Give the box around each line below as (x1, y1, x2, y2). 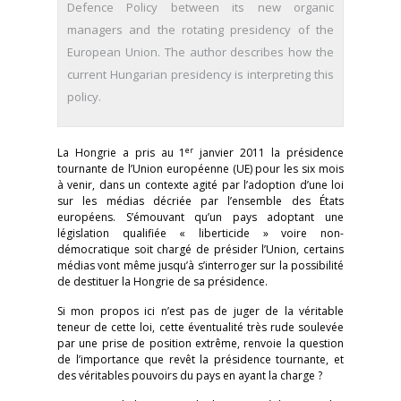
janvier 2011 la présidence (193, 145, 345, 160)
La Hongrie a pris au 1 (57, 145, 186, 160)
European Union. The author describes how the (67, 44, 334, 60)
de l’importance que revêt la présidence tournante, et (57, 352, 344, 367)
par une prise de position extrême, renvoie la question (57, 336, 344, 351)
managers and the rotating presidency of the (67, 21, 334, 38)
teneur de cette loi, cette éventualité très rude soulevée (57, 320, 344, 335)
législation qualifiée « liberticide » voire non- (57, 226, 344, 241)
